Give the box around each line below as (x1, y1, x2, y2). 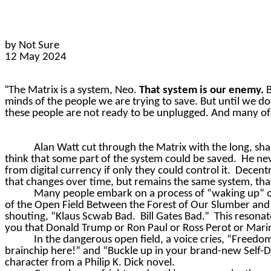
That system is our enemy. (139, 85, 264, 97)
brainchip (5, 246, 48, 258)
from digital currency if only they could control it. (5, 165, 230, 177)
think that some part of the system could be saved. (5, 154, 237, 166)
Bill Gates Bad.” (140, 211, 209, 223)
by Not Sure (5, 40, 59, 52)
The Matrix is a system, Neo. (8, 85, 139, 97)
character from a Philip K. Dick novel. (5, 257, 175, 269)
